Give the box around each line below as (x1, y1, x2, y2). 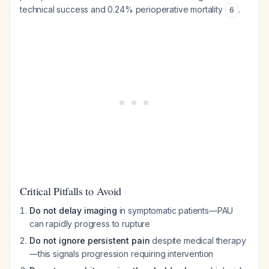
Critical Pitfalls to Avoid (20, 184, 122, 198)
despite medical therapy (150, 235, 246, 246)
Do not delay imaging (29, 205, 117, 216)
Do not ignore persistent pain (29, 235, 150, 246)
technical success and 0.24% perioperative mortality (20, 4, 225, 14)
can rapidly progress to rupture (29, 219, 151, 229)
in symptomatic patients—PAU (116, 205, 234, 216)
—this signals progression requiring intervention (29, 249, 214, 259)
